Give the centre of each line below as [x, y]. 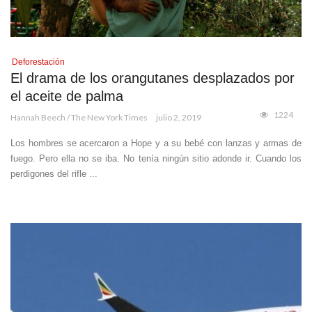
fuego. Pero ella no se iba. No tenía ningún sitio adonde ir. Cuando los [156, 158]
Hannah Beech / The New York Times [79, 117]
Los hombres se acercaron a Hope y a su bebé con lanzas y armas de [156, 143]
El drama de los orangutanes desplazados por [153, 78]
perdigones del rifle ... [54, 173]
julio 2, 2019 [179, 117]
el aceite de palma [67, 96]
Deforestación [38, 62]
